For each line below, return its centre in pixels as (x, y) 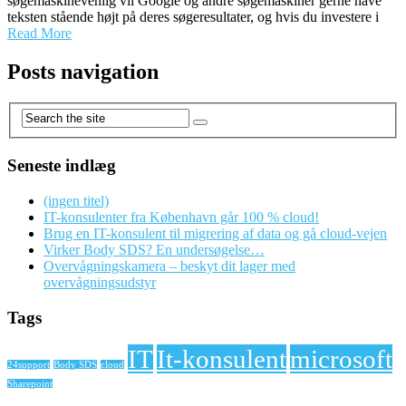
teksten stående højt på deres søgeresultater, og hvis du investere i (193, 16)
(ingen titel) (76, 200)
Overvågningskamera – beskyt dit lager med (169, 266)
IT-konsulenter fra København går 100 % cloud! (181, 217)
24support (29, 365)
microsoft (341, 359)
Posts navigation (83, 71)
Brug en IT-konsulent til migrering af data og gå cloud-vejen (215, 233)
